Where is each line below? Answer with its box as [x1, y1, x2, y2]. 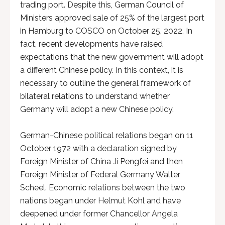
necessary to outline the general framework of [20, 78, 191, 88]
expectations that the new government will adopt [20, 52, 203, 62]
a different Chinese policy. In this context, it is [20, 65, 183, 75]
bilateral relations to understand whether [20, 91, 170, 101]
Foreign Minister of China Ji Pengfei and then [20, 157, 183, 166]
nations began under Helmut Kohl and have [20, 196, 181, 205]
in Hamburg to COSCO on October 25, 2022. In [20, 26, 192, 36]
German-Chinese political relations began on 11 [20, 131, 193, 140]
